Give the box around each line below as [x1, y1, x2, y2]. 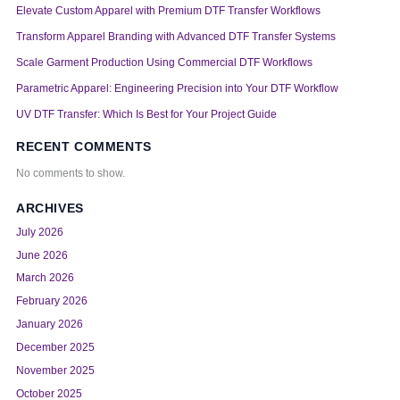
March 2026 [16, 271, 75, 285]
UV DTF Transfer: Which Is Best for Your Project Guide [16, 108, 278, 121]
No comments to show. [16, 167, 126, 180]
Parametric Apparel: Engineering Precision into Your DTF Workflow [16, 82, 339, 96]
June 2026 [16, 248, 69, 262]
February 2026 [16, 295, 88, 308]
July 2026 [16, 225, 64, 238]
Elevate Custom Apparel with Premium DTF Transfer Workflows [16, 4, 321, 18]
